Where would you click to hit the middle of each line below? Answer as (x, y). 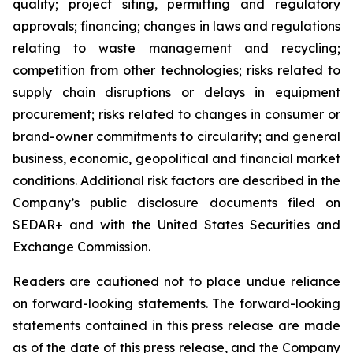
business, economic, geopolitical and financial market (176, 158)
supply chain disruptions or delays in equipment (176, 92)
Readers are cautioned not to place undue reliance (176, 281)
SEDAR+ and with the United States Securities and (176, 225)
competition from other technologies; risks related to (176, 70)
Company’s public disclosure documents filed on (176, 203)
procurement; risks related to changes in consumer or (176, 114)
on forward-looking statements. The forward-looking (176, 303)
